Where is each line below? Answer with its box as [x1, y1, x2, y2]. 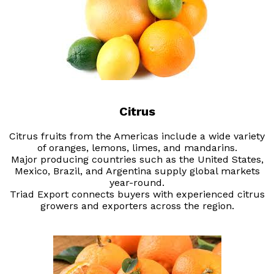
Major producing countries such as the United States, [10, 154, 264, 166]
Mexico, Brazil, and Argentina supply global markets [14, 165, 260, 177]
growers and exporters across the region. [40, 200, 234, 212]
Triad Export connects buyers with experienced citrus [9, 188, 265, 201]
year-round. [109, 177, 165, 189]
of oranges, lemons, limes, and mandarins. [37, 142, 237, 154]
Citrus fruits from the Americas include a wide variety [9, 130, 265, 143]
